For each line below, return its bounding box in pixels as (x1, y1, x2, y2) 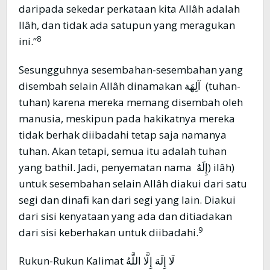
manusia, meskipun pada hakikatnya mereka (19, 111, 235, 126)
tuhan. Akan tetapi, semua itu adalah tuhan (19, 144, 227, 159)
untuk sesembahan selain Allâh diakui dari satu (19, 177, 247, 191)
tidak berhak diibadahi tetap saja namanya (19, 128, 227, 142)
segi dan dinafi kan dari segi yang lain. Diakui (19, 193, 236, 207)
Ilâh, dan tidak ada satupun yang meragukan (19, 18, 235, 33)
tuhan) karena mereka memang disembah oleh (19, 95, 243, 110)
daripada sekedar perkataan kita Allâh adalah (19, 2, 240, 16)
